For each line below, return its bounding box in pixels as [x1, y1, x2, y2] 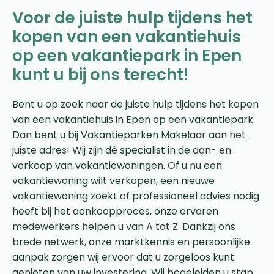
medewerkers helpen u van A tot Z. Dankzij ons [12, 219, 235, 234]
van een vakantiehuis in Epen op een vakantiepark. [12, 112, 255, 127]
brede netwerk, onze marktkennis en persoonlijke [12, 234, 250, 249]
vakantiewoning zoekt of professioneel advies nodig [12, 188, 259, 203]
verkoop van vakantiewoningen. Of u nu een [12, 158, 222, 172]
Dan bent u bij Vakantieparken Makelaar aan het [12, 127, 246, 142]
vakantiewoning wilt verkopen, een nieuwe [12, 173, 215, 188]
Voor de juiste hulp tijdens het [12, 6, 253, 29]
